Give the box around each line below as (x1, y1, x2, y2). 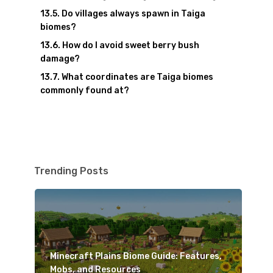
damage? (40, 54, 80, 64)
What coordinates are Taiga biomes (61, 72, 213, 82)
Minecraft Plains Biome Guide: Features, (49, 251, 222, 261)
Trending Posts (34, 165, 108, 177)
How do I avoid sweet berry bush (62, 40, 199, 51)
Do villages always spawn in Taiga (61, 9, 205, 19)
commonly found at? (40, 85, 129, 96)
